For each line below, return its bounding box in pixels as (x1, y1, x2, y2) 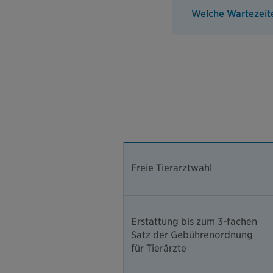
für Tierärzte (131, 243, 186, 255)
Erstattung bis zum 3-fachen (131, 216, 257, 228)
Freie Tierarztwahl (131, 162, 212, 174)
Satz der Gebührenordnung (131, 229, 253, 241)
